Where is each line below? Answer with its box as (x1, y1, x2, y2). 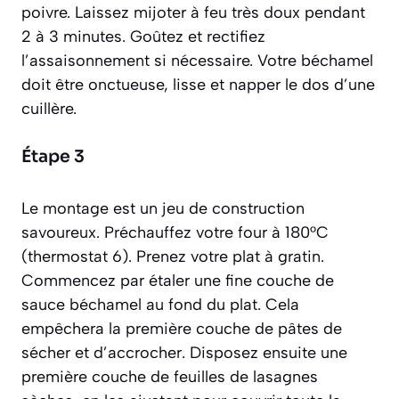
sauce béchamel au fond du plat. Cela (21, 295, 299, 315)
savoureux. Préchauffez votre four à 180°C (21, 223, 329, 243)
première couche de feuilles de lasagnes (21, 367, 318, 387)
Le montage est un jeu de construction (21, 199, 305, 219)
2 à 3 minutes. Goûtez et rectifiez (21, 27, 265, 47)
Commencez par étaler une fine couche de (21, 271, 334, 291)
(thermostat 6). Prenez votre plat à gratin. (21, 247, 324, 267)
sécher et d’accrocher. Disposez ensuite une (21, 343, 347, 363)
